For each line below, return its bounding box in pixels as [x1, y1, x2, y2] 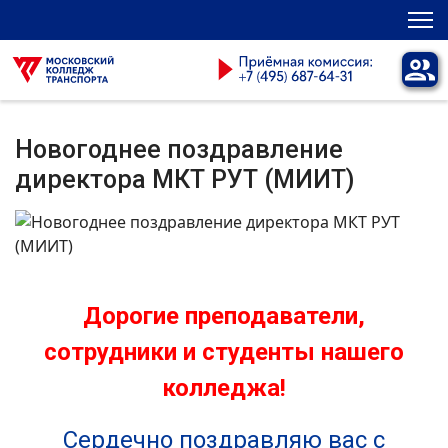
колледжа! [162, 374, 286, 402]
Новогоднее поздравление [15, 135, 343, 164]
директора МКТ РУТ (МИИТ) [15, 165, 355, 194]
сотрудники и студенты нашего [44, 338, 404, 366]
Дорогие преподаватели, [83, 302, 365, 330]
